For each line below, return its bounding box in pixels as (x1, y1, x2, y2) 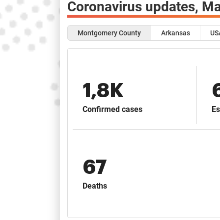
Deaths (82, 181, 107, 191)
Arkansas (161, 29, 190, 37)
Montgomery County (78, 29, 141, 37)
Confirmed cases (82, 105, 142, 114)
